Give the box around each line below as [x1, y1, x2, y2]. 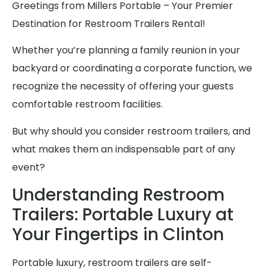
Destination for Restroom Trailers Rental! [12, 16, 205, 31]
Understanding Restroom [12, 183, 225, 207]
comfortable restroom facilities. [12, 97, 163, 112]
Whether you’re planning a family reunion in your [12, 43, 240, 58]
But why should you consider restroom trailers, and [12, 124, 250, 138]
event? [12, 160, 45, 174]
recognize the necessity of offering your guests [12, 79, 234, 94]
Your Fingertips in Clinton [12, 223, 224, 247]
